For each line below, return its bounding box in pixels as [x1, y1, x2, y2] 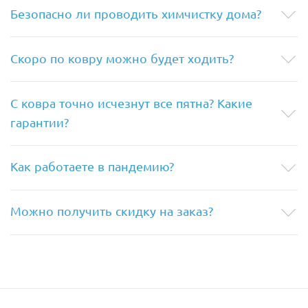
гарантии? [10, 114, 69, 129]
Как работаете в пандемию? [10, 159, 174, 174]
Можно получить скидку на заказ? [10, 203, 213, 219]
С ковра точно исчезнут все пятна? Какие [10, 95, 252, 110]
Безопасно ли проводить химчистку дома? [10, 5, 261, 21]
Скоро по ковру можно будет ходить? [10, 50, 234, 65]
